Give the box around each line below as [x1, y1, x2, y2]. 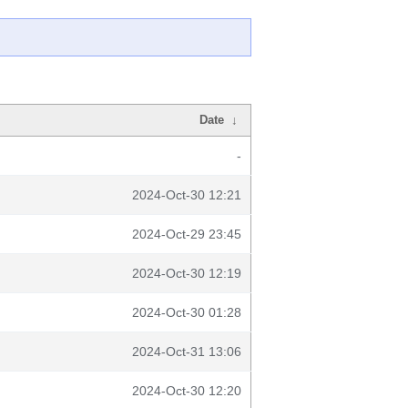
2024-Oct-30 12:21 [132, 188, 241, 202]
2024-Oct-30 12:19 [132, 266, 241, 280]
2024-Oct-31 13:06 [132, 344, 241, 359]
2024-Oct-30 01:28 [132, 305, 241, 320]
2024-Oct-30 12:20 [132, 383, 241, 398]
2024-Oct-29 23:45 [132, 227, 241, 241]
